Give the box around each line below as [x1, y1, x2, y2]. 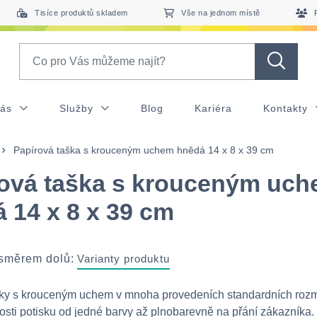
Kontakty [263, 103, 311, 114]
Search [18, 45, 54, 57]
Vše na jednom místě [181, 8, 260, 17]
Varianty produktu [77, 253, 170, 265]
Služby [59, 103, 97, 114]
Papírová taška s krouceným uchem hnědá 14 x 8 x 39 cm [13, 144, 274, 156]
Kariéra [194, 103, 232, 114]
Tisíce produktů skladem [35, 8, 128, 17]
